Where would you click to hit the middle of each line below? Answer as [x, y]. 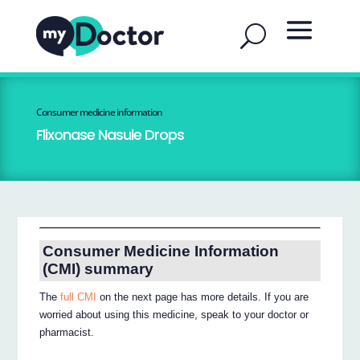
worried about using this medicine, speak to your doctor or [174, 315]
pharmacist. [67, 333]
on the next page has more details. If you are [203, 297]
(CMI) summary [98, 269]
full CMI [79, 297]
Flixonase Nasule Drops [110, 135]
